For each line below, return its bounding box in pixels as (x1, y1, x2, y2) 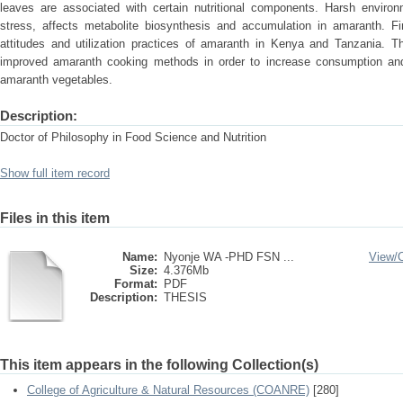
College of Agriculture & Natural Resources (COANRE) (27, 383, 309, 397)
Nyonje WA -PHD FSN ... (164, 250, 294, 264)
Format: (114, 277, 157, 291)
